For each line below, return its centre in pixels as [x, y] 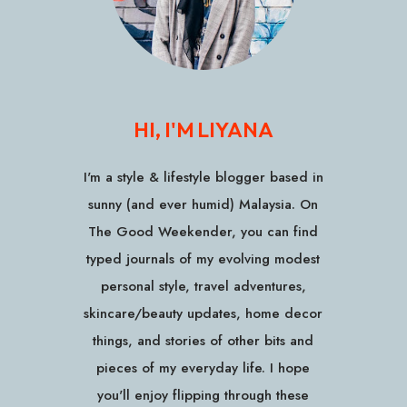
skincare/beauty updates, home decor [203, 313]
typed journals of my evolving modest [203, 258]
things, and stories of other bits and [203, 340]
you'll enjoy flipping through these [203, 395]
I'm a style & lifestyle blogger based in [203, 177]
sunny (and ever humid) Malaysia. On [203, 204]
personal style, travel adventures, [203, 286]
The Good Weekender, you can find [203, 231]
